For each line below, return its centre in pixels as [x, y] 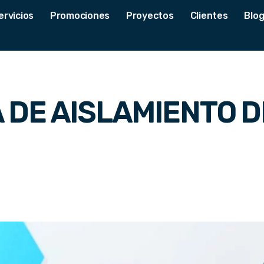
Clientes [209, 16]
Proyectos [150, 16]
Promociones [80, 16]
